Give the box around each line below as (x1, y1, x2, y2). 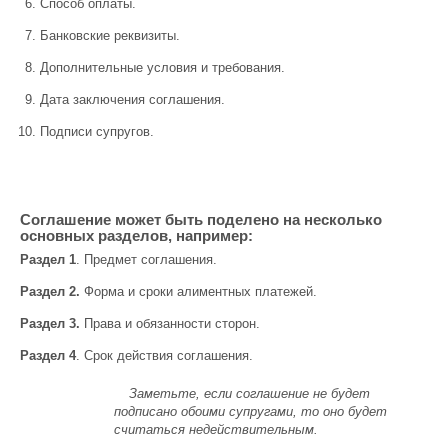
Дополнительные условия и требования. (40, 60, 285, 75)
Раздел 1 (20, 252, 76, 267)
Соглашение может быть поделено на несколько (20, 211, 382, 228)
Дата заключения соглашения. (40, 92, 225, 107)
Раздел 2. (20, 284, 80, 299)
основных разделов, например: (20, 227, 253, 244)
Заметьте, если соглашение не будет (129, 386, 371, 401)
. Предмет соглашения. (76, 252, 217, 267)
